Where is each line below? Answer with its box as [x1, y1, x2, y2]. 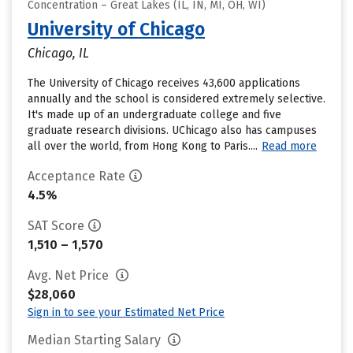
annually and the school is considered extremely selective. [28, 92, 325, 106]
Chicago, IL [28, 46, 89, 61]
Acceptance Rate [28, 169, 125, 184]
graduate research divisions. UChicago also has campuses [28, 124, 317, 137]
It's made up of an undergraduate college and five [28, 108, 281, 121]
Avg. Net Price [28, 268, 112, 283]
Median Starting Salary [28, 333, 164, 347]
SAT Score [28, 218, 84, 233]
